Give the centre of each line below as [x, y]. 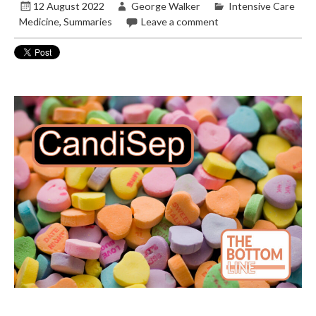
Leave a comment [180, 22]
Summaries [88, 22]
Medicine [39, 22]
